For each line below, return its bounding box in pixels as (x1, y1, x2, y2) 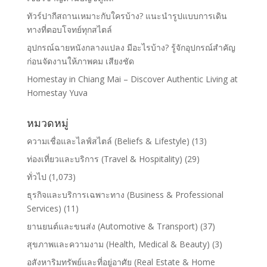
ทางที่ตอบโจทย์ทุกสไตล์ (26, 24, 112, 36)
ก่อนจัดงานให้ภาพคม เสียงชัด (26, 55, 134, 67)
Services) (26, 203, 61, 215)
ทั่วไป (26, 171, 46, 183)
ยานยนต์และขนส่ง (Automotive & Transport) (26, 221, 198, 232)
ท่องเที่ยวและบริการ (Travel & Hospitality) (26, 153, 182, 165)
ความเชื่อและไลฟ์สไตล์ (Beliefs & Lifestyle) (26, 135, 190, 147)
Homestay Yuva (26, 87, 88, 99)
